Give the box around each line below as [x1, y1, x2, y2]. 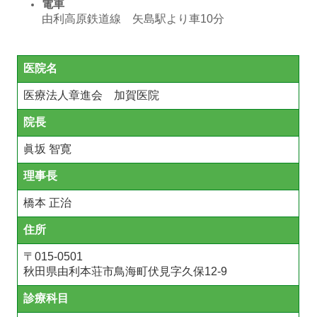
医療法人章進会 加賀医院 [23, 89, 160, 102]
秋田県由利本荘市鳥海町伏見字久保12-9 [23, 265, 228, 278]
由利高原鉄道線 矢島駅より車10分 [42, 13, 225, 25]
